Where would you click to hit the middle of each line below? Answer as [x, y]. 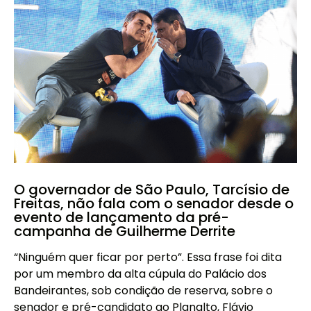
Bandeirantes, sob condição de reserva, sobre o [143, 291]
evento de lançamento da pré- [121, 218]
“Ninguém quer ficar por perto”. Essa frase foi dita [148, 258]
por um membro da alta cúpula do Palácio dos [140, 274]
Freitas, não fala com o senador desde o [154, 204]
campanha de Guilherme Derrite [125, 232]
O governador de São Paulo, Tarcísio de [152, 190]
